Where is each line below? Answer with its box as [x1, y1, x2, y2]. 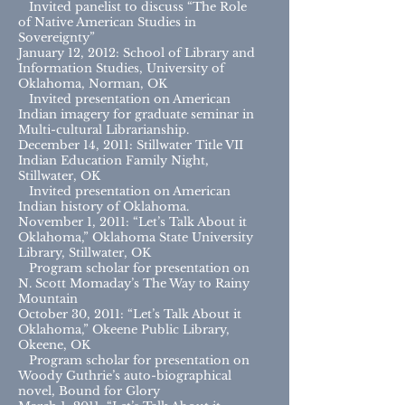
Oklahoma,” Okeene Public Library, [18, 322, 230, 337]
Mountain [18, 291, 78, 306]
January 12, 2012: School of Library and [18, 45, 255, 61]
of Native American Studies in [18, 14, 196, 30]
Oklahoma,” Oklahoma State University [18, 230, 253, 245]
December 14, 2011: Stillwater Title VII [18, 137, 243, 153]
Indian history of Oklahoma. [18, 199, 189, 214]
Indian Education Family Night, [18, 153, 209, 168]
